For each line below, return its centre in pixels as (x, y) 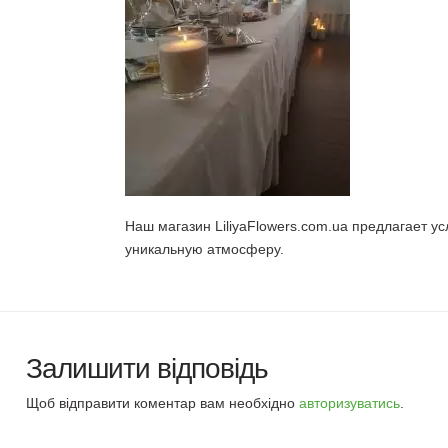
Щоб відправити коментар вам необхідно (163, 402)
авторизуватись (350, 402)
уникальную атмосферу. (205, 248)
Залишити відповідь (147, 368)
